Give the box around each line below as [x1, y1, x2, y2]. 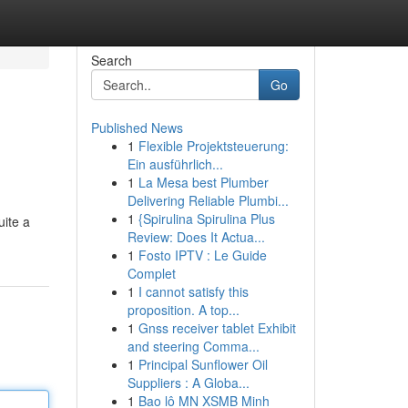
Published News [90, 118, 183, 137]
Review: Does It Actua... [127, 228, 265, 246]
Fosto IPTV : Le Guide [138, 246, 267, 264]
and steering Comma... [127, 337, 260, 355]
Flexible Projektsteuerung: [138, 137, 289, 155]
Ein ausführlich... [127, 155, 223, 173]
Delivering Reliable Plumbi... [127, 191, 289, 209]
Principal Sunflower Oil [138, 355, 268, 373]
